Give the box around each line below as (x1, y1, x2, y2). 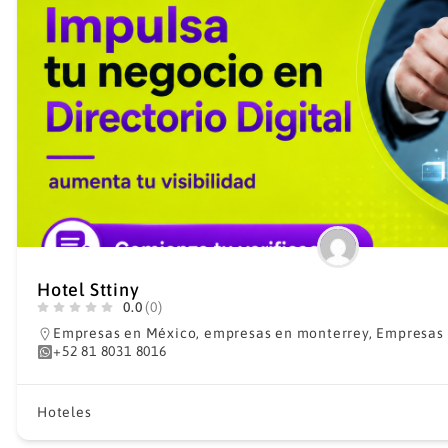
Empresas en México (53, 325, 197, 341)
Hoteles (37, 404, 92, 420)
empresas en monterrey (204, 325, 369, 341)
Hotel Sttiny (37, 279, 140, 300)
